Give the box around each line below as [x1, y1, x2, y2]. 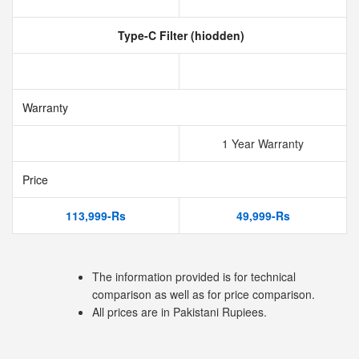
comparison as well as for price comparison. [92, 286, 315, 302]
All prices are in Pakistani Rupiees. [92, 304, 267, 320]
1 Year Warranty [222, 135, 304, 151]
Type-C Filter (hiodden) [115, 27, 244, 43]
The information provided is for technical [92, 268, 296, 284]
